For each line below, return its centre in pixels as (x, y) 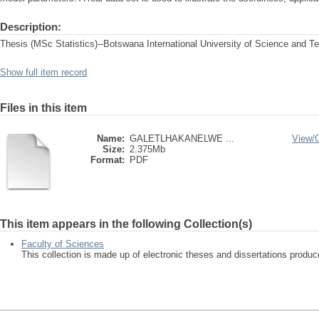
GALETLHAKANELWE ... (182, 138)
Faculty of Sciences (63, 244)
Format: (108, 160)
